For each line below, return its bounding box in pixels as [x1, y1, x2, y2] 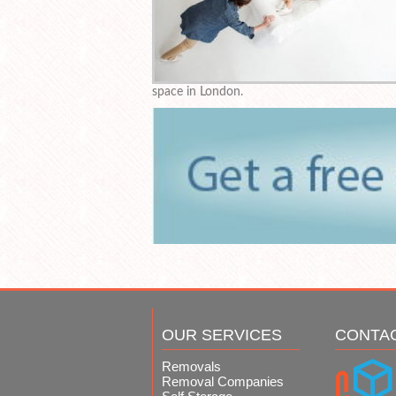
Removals [162, 358, 221, 374]
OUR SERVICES [162, 325, 282, 344]
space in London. [152, 86, 243, 99]
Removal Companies [162, 373, 284, 389]
